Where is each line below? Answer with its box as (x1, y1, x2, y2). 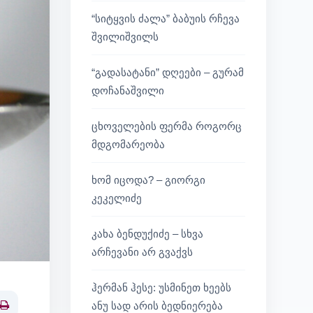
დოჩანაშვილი (92, 85, 164, 96)
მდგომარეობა (92, 138, 165, 150)
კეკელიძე (92, 192, 142, 204)
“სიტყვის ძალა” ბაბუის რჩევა (92, 13, 240, 24)
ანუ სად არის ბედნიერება (92, 300, 223, 312)
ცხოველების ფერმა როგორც (92, 120, 242, 132)
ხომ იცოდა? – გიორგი (92, 174, 205, 186)
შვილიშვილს (92, 31, 159, 43)
